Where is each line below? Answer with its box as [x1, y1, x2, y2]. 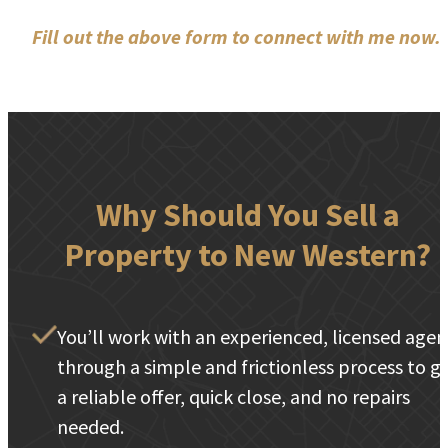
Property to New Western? [65, 235, 431, 276]
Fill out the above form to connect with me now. [32, 24, 441, 50]
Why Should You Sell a [96, 195, 400, 236]
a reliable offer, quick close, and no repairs [57, 383, 410, 409]
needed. [57, 413, 124, 439]
